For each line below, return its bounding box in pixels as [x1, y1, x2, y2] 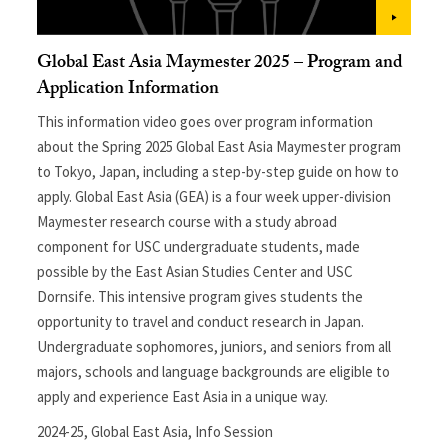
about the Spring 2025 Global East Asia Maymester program [37, 136, 402, 156]
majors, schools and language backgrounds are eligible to [37, 361, 391, 381]
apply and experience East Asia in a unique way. [37, 386, 329, 406]
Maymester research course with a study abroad [37, 211, 338, 231]
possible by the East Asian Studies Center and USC [37, 261, 354, 281]
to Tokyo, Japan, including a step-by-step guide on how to [37, 161, 400, 181]
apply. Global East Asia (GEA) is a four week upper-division [37, 186, 392, 206]
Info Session [195, 421, 274, 441]
